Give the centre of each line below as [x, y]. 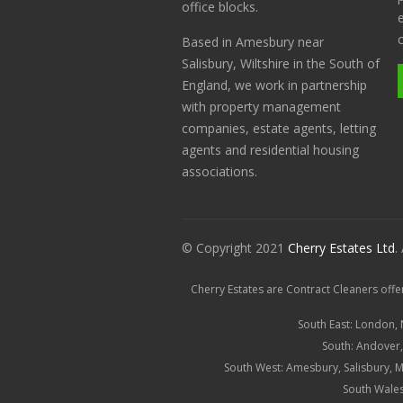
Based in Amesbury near [253, 42]
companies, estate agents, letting [279, 128]
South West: [255, 367]
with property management [261, 107]
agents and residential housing [270, 150]
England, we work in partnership [274, 85]
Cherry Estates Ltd [341, 248]
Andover [378, 346]
